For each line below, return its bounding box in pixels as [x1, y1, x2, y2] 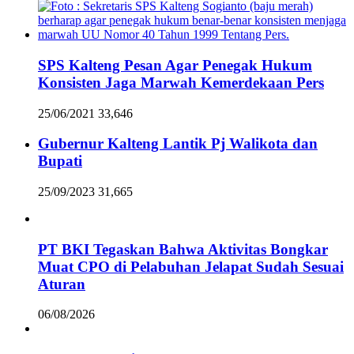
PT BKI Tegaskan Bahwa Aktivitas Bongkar [38, 240, 328, 258]
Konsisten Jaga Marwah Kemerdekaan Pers [38, 73, 324, 91]
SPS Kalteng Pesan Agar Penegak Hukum [38, 56, 312, 73]
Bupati [38, 153, 82, 170]
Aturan [38, 275, 85, 292]
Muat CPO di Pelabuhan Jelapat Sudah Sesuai [38, 258, 344, 275]
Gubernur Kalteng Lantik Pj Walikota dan [38, 135, 318, 153]
